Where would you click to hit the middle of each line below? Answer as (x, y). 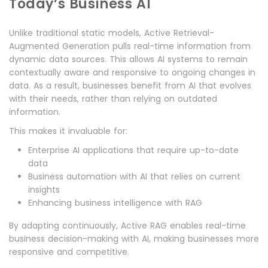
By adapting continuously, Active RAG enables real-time (127, 226)
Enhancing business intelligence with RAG (115, 203)
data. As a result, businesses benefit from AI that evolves (130, 86)
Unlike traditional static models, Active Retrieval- (112, 33)
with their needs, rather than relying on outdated (113, 99)
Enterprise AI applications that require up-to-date (133, 150)
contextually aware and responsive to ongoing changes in (132, 73)
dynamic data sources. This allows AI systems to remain (128, 60)
